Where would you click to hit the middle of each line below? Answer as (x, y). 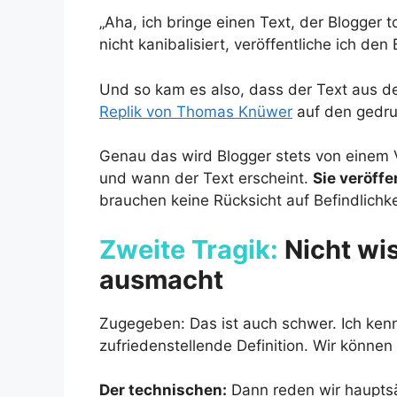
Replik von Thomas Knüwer (196, 111)
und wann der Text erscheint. (206, 179)
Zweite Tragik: (189, 249)
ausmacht (161, 279)
